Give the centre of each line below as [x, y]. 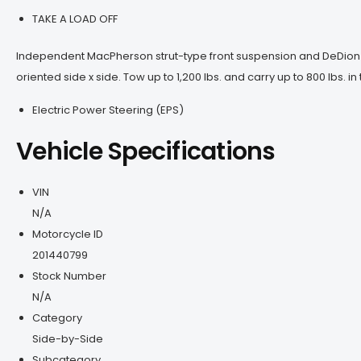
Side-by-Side [68, 338]
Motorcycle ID [68, 234]
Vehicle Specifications [146, 151]
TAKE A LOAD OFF [75, 19]
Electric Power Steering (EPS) [108, 110]
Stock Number [69, 276]
